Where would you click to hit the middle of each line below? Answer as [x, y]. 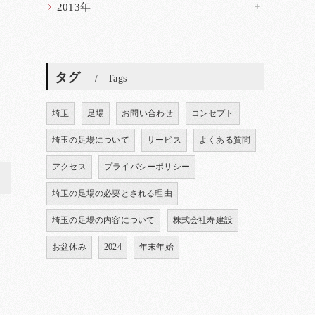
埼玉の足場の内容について [104, 220]
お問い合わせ [148, 113]
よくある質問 [225, 140]
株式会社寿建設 [203, 220]
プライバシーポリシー [147, 167]
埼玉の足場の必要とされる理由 [112, 193]
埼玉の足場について [91, 140]
